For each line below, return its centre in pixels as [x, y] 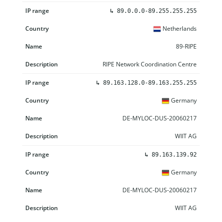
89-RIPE [186, 46]
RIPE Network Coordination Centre [150, 64]
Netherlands [179, 28]
